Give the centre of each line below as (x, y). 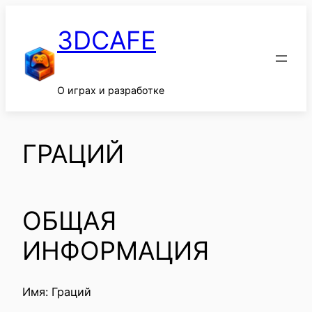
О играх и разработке (111, 90)
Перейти (29, 14)
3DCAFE (107, 41)
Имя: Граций (57, 292)
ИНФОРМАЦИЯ (116, 251)
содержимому (45, 50)
